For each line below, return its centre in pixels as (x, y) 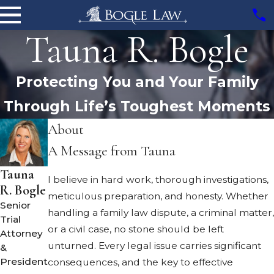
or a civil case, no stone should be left (136, 229)
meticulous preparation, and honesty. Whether (158, 196)
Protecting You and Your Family (137, 81)
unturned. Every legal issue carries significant (154, 245)
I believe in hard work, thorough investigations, (158, 179)
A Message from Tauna (112, 150)
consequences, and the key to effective (140, 262)
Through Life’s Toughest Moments (137, 106)
